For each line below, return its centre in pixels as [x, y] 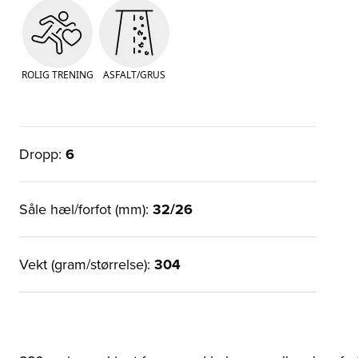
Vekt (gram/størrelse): [87, 264]
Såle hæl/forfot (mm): [86, 209]
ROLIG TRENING [58, 74]
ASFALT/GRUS [134, 74]
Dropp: [42, 154]
